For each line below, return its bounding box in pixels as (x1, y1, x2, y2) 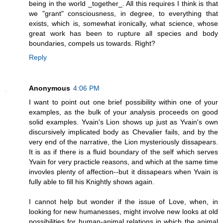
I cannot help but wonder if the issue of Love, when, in (29, 197, 218, 206)
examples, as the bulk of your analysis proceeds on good (29, 108, 218, 116)
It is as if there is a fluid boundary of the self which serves (29, 147, 218, 156)
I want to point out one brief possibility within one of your (29, 98, 218, 106)
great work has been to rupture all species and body (29, 29, 218, 37)
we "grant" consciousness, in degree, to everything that (29, 9, 218, 17)
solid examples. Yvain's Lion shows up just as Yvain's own (29, 117, 218, 126)
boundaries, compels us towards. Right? (29, 39, 155, 47)
